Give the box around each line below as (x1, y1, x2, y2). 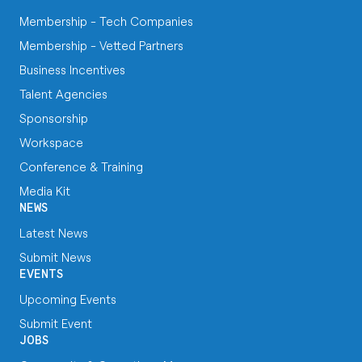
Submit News (19, 250, 91, 264)
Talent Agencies (19, 86, 107, 101)
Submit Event (19, 316, 92, 330)
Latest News (19, 225, 88, 240)
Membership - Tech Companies (19, 14, 193, 28)
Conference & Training (19, 159, 143, 174)
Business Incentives (19, 62, 125, 77)
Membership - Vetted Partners (19, 38, 183, 53)
